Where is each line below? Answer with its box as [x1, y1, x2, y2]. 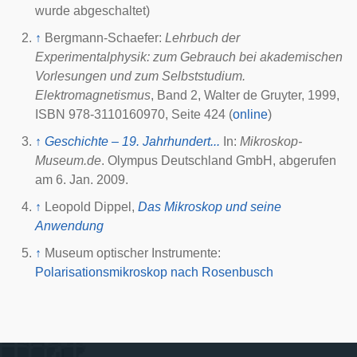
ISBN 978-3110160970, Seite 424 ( [35, 108, 233, 121]
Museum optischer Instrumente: [45, 246, 221, 260]
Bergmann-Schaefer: [45, 31, 165, 45]
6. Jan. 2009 [56, 173, 125, 186]
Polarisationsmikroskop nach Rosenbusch [35, 265, 273, 279]
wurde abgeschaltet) [35, 4, 150, 18]
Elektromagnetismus [35, 88, 151, 102]
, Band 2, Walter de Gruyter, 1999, [151, 88, 339, 102]
